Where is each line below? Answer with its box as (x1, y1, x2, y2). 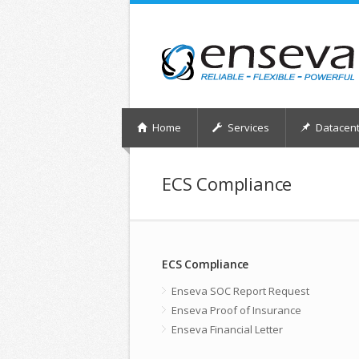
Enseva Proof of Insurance (171, 303, 301, 317)
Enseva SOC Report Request (171, 284, 309, 298)
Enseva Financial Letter (171, 322, 283, 337)
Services (225, 120, 269, 135)
